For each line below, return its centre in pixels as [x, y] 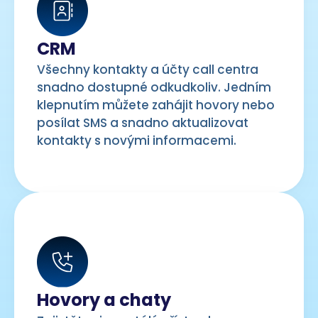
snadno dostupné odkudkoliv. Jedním [154, 87]
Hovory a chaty [104, 300]
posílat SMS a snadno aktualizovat [143, 123]
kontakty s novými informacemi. [137, 141]
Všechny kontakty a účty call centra [148, 70]
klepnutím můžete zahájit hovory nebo [156, 105]
